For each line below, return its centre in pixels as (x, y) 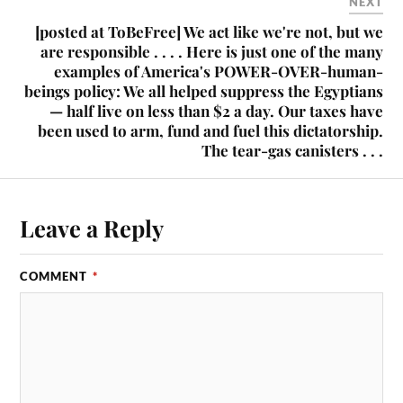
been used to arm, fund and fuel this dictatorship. (210, 131)
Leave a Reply (92, 228)
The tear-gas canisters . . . (292, 151)
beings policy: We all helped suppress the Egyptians (203, 91)
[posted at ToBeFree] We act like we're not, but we (209, 32)
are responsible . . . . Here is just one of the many (211, 52)
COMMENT (56, 277)
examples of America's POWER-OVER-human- (218, 72)
